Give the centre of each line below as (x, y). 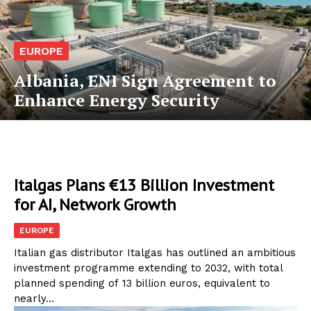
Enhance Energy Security (117, 100)
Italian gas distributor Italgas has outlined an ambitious (155, 252)
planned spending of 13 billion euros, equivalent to (142, 283)
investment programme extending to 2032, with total (149, 268)
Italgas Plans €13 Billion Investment (144, 185)
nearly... (34, 298)
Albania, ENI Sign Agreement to (145, 80)
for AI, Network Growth (95, 204)
